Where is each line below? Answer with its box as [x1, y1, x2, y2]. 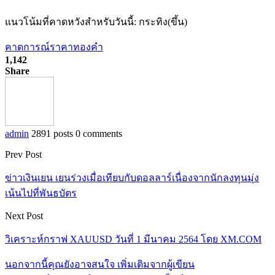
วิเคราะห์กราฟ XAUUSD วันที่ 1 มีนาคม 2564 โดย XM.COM [5, 233, 261, 244]
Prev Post [5, 149, 42, 160]
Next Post [5, 210, 43, 221]
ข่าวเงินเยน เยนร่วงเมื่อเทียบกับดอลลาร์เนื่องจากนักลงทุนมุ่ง [5, 172, 259, 183]
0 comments [76, 128, 122, 139]
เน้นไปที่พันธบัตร [5, 187, 77, 198]
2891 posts [31, 128, 73, 139]
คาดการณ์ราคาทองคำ [5, 41, 103, 52]
